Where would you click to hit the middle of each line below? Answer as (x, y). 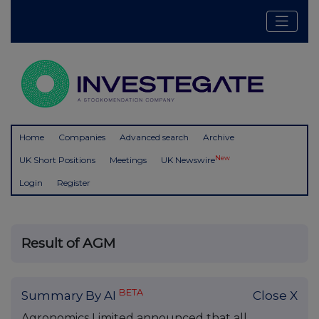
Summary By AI (70, 296)
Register (74, 183)
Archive (219, 137)
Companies (82, 137)
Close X (275, 296)
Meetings (128, 160)
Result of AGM (68, 244)
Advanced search (154, 137)
